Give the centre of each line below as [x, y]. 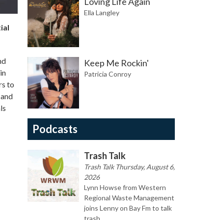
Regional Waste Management [129, 198]
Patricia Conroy [108, 74]
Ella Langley [102, 13]
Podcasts [55, 129]
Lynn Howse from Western [125, 188]
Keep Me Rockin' [116, 63]
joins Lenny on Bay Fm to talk [128, 208]
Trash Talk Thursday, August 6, [129, 167]
